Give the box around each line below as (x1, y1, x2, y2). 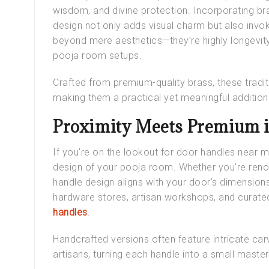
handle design (53, 176, 115, 188)
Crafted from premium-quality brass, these (53, 76, 245, 88)
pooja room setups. (53, 49, 142, 61)
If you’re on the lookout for (53, 146, 177, 158)
